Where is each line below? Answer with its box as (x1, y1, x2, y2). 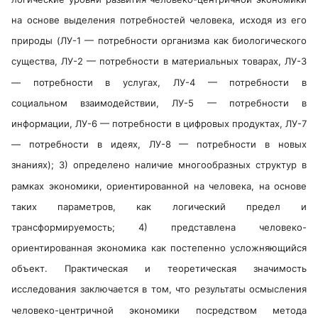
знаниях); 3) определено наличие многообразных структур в (11, 159, 307, 171)
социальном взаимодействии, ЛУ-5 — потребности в (11, 97, 307, 109)
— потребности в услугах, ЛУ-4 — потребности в (11, 76, 307, 88)
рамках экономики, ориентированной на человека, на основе (11, 180, 307, 192)
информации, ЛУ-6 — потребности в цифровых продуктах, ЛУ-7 (11, 118, 307, 130)
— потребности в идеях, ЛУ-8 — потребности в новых (11, 138, 307, 150)
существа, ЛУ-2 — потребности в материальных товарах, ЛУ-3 (11, 55, 307, 67)
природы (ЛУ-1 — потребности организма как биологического (11, 35, 307, 47)
